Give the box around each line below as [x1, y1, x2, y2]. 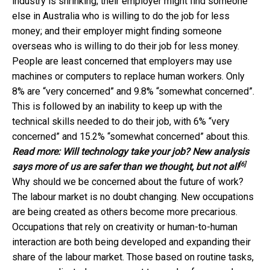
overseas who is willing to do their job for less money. [12, 40, 239, 52]
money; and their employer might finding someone [12, 25, 222, 37]
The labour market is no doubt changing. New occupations [12, 190, 254, 202]
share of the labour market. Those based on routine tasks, [12, 251, 254, 263]
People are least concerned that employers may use [12, 55, 232, 67]
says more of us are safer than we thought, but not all [12, 160, 239, 172]
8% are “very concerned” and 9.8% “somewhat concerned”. [12, 85, 254, 97]
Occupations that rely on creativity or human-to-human [12, 221, 237, 233]
